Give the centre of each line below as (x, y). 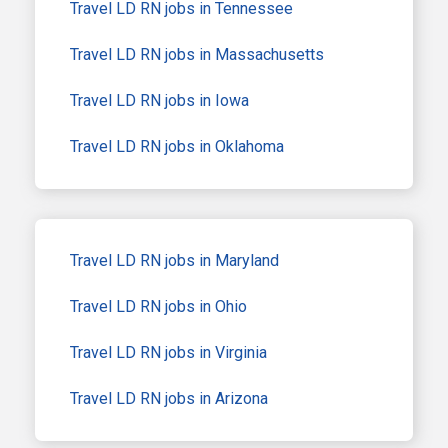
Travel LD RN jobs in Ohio (158, 306)
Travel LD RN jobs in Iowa (159, 100)
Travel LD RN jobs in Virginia (168, 352)
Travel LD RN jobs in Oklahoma (177, 146)
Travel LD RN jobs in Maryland (174, 260)
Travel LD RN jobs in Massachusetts (197, 54)
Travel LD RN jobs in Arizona (169, 398)
